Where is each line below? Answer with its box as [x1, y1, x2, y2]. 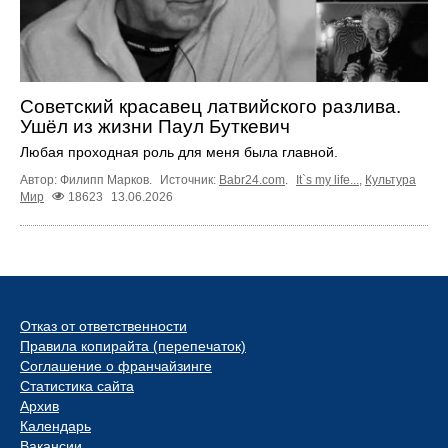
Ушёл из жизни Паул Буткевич [20, 115, 290, 137]
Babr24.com [219, 172, 285, 187]
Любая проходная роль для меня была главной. [20, 143, 338, 160]
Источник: [160, 172, 219, 187]
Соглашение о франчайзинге [20, 357, 212, 374]
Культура [365, 172, 416, 187]
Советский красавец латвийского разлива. [20, 95, 401, 117]
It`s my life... [296, 172, 359, 187]
